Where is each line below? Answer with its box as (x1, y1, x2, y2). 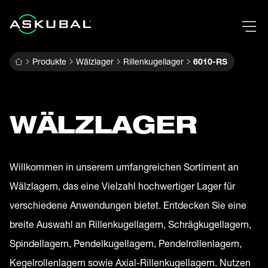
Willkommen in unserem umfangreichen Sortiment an (10, 161, 239, 173)
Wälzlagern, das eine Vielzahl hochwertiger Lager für (10, 180, 235, 192)
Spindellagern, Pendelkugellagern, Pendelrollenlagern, (10, 237, 242, 249)
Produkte (32, 56, 66, 67)
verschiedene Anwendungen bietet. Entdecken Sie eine (10, 199, 246, 211)
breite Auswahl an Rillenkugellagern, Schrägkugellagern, (10, 218, 251, 230)
